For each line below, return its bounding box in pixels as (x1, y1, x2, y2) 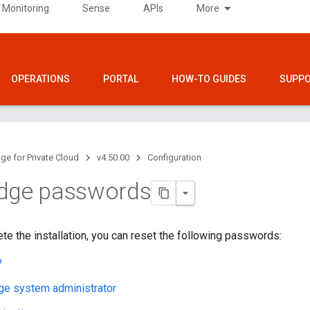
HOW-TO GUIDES (172, 73, 246, 84)
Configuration (147, 152, 201, 163)
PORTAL (103, 73, 138, 84)
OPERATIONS (11, 73, 70, 84)
